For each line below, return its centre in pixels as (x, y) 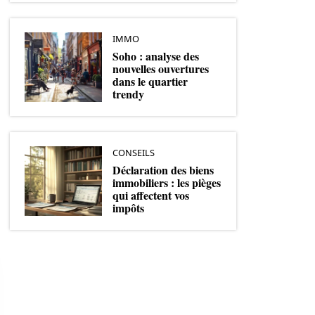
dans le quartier (150, 81)
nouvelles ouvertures (161, 68)
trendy (128, 94)
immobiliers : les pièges (167, 182)
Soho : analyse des (156, 56)
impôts (128, 207)
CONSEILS (134, 152)
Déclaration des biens (163, 169)
